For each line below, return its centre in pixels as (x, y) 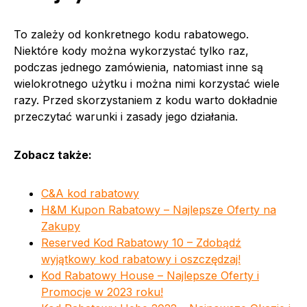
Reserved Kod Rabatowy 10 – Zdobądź (141, 242)
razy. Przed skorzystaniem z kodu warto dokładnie (146, 100)
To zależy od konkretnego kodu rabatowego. (131, 34)
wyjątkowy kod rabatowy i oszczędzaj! (141, 259)
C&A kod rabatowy (90, 193)
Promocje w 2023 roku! (102, 292)
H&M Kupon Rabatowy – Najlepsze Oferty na (159, 209)
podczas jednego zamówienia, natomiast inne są (138, 67)
